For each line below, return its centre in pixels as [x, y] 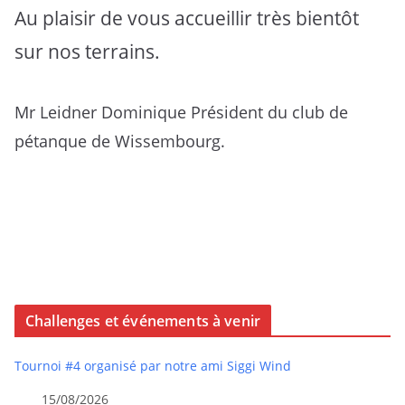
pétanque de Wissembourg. [120, 141]
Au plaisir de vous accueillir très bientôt [187, 18]
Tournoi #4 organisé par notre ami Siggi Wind [153, 365]
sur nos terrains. [87, 52]
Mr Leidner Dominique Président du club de [181, 112]
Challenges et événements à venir [143, 320]
